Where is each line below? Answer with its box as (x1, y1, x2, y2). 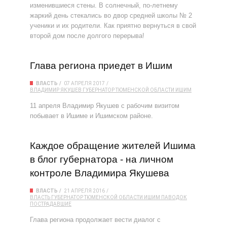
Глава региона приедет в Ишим (30, 60, 172, 71)
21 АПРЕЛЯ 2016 (64, 188, 105, 194)
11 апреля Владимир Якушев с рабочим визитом (30, 102, 179, 109)
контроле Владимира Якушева (30, 168, 169, 178)
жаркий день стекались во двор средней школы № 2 (30, 12, 192, 19)
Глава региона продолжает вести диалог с (30, 216, 161, 223)
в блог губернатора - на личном (30, 154, 173, 165)
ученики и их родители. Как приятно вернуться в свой (30, 22, 196, 29)
